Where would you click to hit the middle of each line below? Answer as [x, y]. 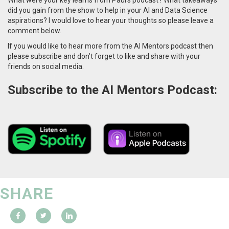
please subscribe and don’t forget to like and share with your [104, 56]
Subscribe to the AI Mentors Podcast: [114, 90]
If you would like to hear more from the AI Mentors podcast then [110, 46]
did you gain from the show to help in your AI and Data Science [108, 10]
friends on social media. [46, 66]
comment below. [35, 30]
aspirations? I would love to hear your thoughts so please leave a [111, 20]
